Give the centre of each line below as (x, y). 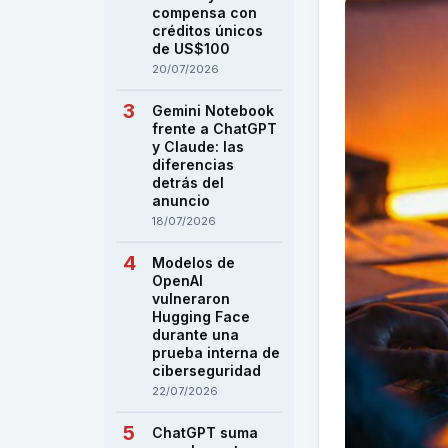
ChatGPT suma (205, 432)
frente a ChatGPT (214, 128)
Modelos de (193, 262)
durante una (195, 334)
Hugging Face (201, 316)
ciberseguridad (206, 370)
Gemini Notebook (213, 110)
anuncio (181, 200)
